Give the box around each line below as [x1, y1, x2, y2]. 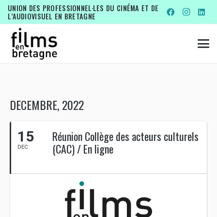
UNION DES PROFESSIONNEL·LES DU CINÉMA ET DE [8, 3, 159, 13]
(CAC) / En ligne [52, 141, 113, 156]
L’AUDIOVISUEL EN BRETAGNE [8, 11, 96, 21]
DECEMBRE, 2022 [10, 96, 84, 113]
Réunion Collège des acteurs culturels [52, 128, 199, 144]
